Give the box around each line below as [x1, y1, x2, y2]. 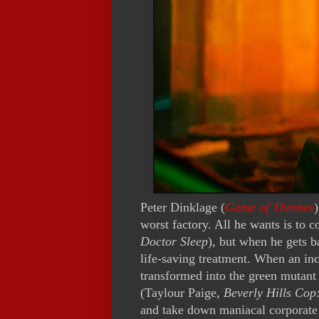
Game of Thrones [225, 200, 314, 215]
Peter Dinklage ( [140, 200, 225, 215]
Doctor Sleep [140, 234, 208, 249]
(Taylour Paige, [140, 286, 224, 300]
